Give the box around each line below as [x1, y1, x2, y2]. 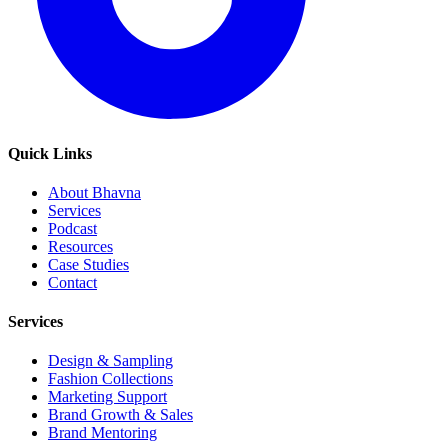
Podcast [48, 219, 97, 237]
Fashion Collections [48, 370, 173, 388]
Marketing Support [48, 388, 167, 406]
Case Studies [48, 255, 129, 273]
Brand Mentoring [48, 424, 157, 442]
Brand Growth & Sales [48, 406, 193, 424]
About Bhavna [48, 183, 141, 201]
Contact [48, 273, 97, 291]
